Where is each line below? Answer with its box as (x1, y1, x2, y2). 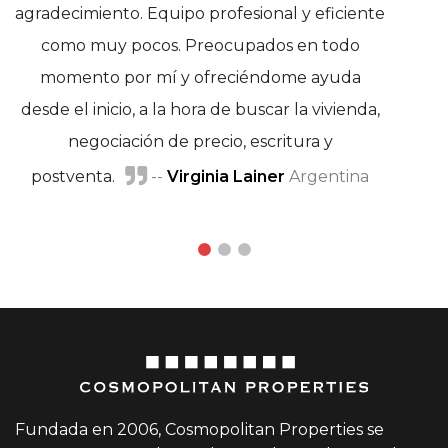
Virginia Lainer (167, 167, 285, 187)
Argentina (285, 167, 369, 187)
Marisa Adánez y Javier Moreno (127, 103, 384, 123)
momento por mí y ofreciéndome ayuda (39, 68, 361, 88)
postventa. (31, 167, 115, 187)
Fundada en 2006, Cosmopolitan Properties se (15, 420, 384, 440)
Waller (122, 199, 176, 219)
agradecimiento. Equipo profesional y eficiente (15, 4, 385, 24)
